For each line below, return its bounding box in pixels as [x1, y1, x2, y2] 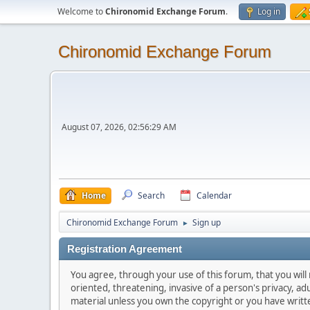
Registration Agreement [67, 244, 182, 255]
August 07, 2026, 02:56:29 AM [62, 121, 176, 133]
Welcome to [57, 6, 105, 17]
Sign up [192, 217, 221, 228]
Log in [257, 6, 280, 17]
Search [138, 190, 165, 201]
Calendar [197, 190, 232, 201]
